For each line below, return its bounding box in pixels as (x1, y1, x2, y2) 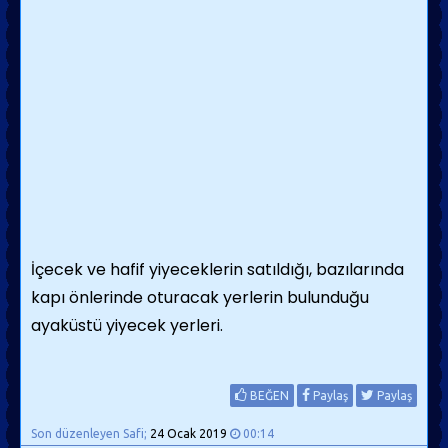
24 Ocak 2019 (150, 427, 227, 440)
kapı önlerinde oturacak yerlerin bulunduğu (31, 286, 369, 309)
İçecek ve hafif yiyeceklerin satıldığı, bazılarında (31, 258, 404, 281)
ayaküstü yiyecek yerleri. (31, 314, 223, 337)
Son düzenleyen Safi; (31, 427, 150, 440)
